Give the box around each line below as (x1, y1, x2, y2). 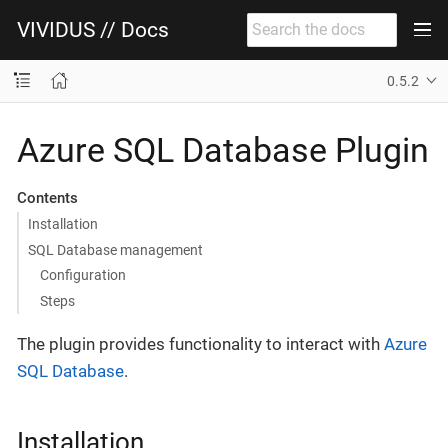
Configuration (40, 267, 127, 283)
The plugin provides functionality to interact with (17, 333, 384, 354)
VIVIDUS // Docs (17, 17, 169, 42)
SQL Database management (27, 241, 203, 258)
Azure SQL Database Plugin (17, 129, 429, 170)
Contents (16, 188, 78, 207)
